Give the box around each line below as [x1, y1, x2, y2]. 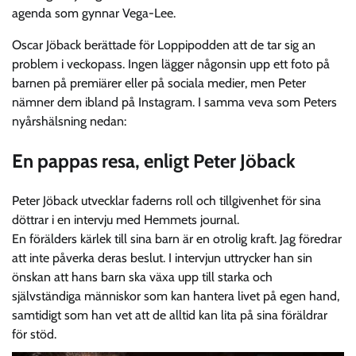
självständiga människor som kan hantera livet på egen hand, [12, 288, 339, 304]
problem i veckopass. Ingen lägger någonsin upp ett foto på [12, 56, 330, 72]
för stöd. [12, 326, 56, 342]
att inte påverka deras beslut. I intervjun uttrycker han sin [12, 250, 312, 265]
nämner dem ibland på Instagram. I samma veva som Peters [12, 94, 337, 110]
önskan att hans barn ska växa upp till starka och [12, 269, 273, 284]
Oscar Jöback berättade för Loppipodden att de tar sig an [12, 37, 315, 52]
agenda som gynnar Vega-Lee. [12, 5, 176, 21]
